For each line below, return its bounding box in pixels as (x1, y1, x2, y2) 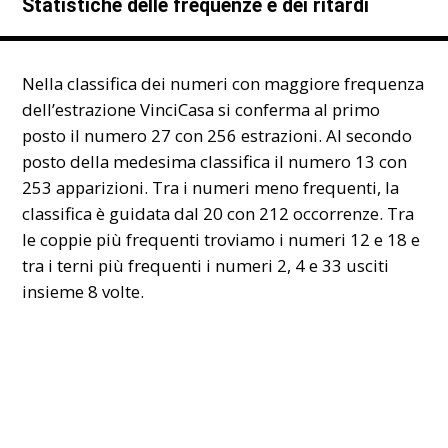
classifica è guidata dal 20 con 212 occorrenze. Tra (22, 201, 415, 225)
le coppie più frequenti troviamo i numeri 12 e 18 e (22, 227, 421, 251)
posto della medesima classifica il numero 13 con (22, 149, 408, 173)
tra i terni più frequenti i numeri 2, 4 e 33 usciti (22, 253, 390, 277)
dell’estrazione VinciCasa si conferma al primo (22, 97, 381, 121)
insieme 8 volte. (22, 279, 145, 303)
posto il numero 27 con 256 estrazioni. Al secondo (22, 123, 413, 147)
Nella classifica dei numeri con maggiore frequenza (22, 71, 425, 95)
